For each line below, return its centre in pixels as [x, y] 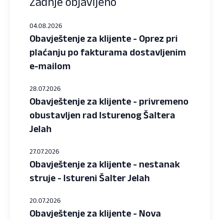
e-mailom [50, 66]
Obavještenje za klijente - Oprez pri [104, 38]
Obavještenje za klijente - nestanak [105, 164]
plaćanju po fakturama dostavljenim [108, 52]
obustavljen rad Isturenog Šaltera [102, 115]
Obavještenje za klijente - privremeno [109, 101]
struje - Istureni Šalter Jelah [90, 178]
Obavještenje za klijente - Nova [95, 213]
